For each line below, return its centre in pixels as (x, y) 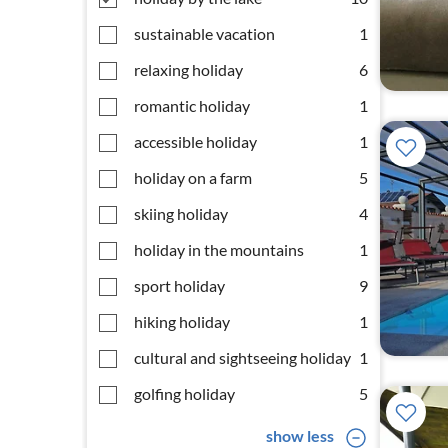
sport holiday (179, 285)
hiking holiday (182, 321)
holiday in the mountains (219, 249)
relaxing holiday (188, 69)
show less (299, 435)
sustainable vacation (204, 33)
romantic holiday (192, 105)
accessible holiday (195, 141)
